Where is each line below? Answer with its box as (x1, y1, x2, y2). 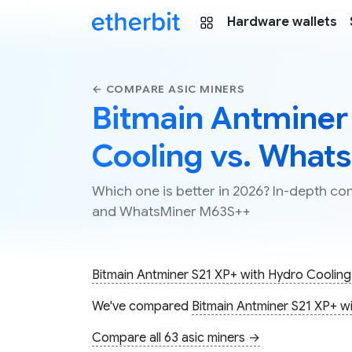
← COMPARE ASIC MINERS (92, 82, 245, 96)
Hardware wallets (227, 14, 337, 30)
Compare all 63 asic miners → (92, 330, 260, 346)
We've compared (92, 299, 192, 315)
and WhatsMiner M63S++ (92, 203, 251, 221)
